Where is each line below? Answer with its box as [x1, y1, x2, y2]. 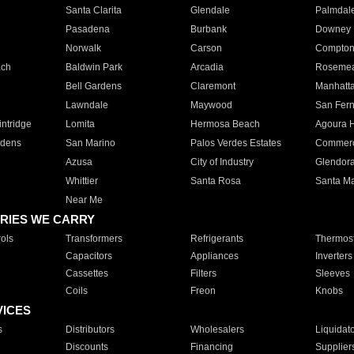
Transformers [65, 233, 122, 244]
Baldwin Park [65, 62, 122, 73]
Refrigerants [190, 233, 243, 244]
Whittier [65, 175, 98, 186]
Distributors [65, 324, 115, 335]
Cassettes [65, 268, 108, 279]
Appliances [190, 250, 239, 262]
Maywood [190, 100, 232, 111]
